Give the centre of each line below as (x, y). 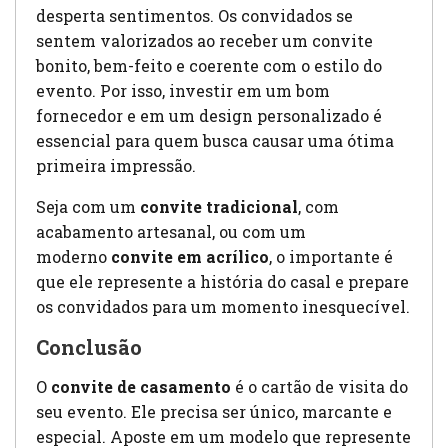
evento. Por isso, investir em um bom (183, 91)
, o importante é (331, 257)
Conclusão (89, 347)
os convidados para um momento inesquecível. (223, 307)
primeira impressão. (116, 166)
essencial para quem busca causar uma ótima (215, 141)
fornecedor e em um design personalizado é (209, 116)
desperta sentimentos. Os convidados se (194, 16)
